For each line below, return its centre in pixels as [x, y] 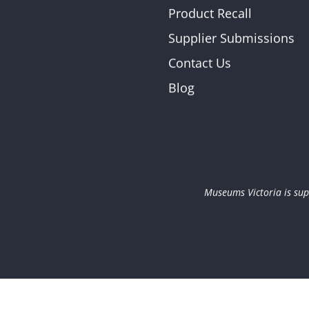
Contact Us [200, 63]
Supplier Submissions [231, 38]
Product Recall [210, 13]
